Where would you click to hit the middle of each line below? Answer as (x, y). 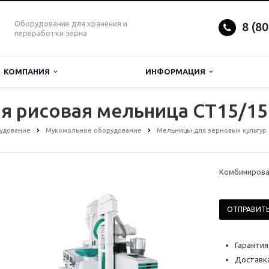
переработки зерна (51, 33)
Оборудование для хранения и (71, 23)
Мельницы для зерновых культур (212, 130)
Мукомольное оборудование (94, 130)
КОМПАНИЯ (29, 71)
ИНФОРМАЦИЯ (177, 71)
